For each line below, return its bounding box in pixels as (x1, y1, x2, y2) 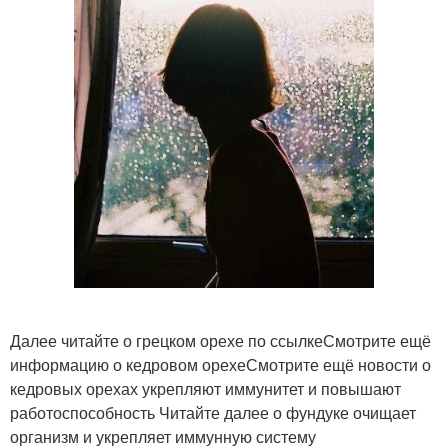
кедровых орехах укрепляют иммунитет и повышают (10, 377, 401, 401)
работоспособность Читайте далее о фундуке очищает (10, 401, 416, 425)
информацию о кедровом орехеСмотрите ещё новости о (10, 353, 431, 377)
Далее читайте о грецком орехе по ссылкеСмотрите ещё (10, 329, 431, 353)
